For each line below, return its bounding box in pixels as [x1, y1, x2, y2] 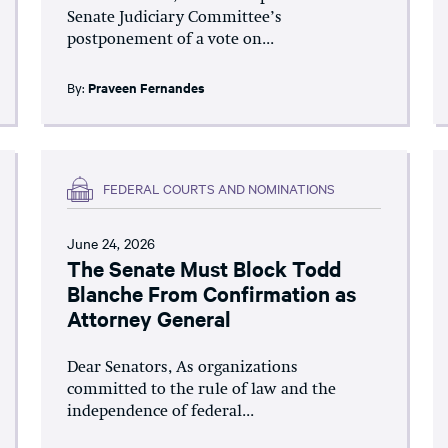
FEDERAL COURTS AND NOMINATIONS [103, 179, 336, 197]
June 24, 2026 [67, 232, 156, 253]
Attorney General [67, 303, 232, 332]
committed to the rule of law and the [67, 381, 337, 398]
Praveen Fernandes [88, 77, 206, 97]
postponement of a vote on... [67, 31, 275, 48]
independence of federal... [67, 403, 255, 420]
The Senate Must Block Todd [67, 253, 342, 282]
